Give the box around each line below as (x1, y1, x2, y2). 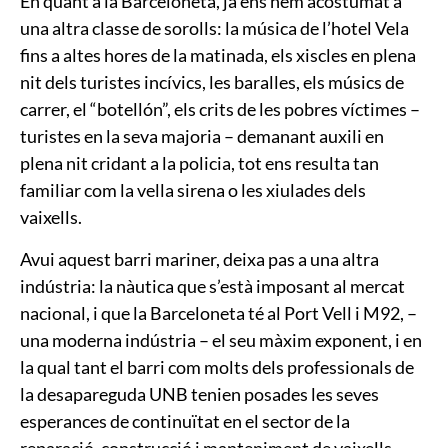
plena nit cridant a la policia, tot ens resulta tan (20, 152, 379, 175)
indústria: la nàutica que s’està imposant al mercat (20, 274, 405, 297)
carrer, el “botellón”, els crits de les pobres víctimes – (20, 98, 420, 121)
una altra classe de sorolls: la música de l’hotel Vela (20, 17, 409, 40)
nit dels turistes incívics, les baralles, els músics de (20, 71, 404, 94)
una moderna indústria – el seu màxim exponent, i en (20, 328, 422, 351)
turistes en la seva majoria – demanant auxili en (20, 125, 384, 148)
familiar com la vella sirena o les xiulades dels (20, 179, 366, 202)
